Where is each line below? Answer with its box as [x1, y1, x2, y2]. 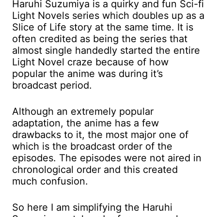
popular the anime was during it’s [12, 68, 163, 80]
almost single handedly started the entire [12, 45, 200, 57]
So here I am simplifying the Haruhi [12, 201, 172, 214]
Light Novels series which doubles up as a [12, 10, 204, 22]
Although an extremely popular [12, 106, 154, 118]
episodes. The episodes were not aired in [12, 152, 201, 164]
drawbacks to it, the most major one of [12, 129, 188, 141]
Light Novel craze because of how [12, 56, 169, 68]
